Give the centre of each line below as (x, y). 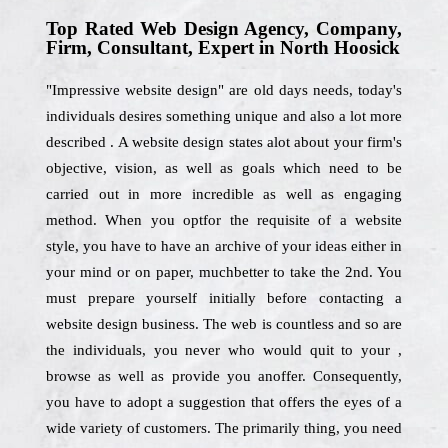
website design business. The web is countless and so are (224, 324)
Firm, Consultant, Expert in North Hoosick (223, 47)
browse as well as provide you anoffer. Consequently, (224, 376)
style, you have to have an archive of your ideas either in (224, 246)
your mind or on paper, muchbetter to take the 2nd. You (224, 272)
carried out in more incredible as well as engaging (224, 194)
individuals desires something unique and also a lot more (224, 116)
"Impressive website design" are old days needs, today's (224, 90)
